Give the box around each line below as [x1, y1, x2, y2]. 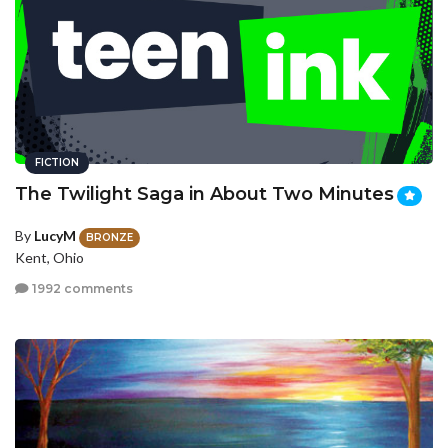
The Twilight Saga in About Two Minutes [15, 183, 394, 206]
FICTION [35, 156, 79, 170]
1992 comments [29, 281, 133, 297]
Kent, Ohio [15, 248, 84, 266]
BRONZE [86, 230, 133, 244]
